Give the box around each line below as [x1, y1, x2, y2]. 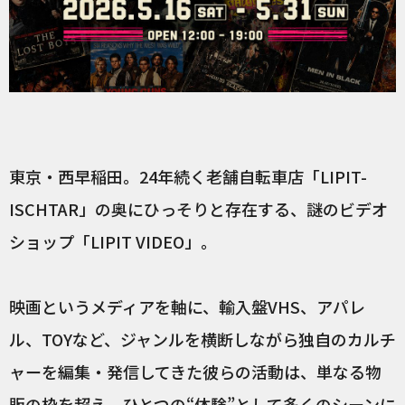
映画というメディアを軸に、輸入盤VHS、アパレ [9, 295, 365, 318]
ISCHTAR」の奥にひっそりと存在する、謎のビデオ [9, 197, 388, 221]
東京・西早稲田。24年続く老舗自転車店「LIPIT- [9, 165, 367, 188]
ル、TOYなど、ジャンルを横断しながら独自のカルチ [9, 327, 396, 351]
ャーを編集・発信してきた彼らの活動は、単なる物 [9, 360, 381, 383]
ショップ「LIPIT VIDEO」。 [9, 230, 217, 253]
